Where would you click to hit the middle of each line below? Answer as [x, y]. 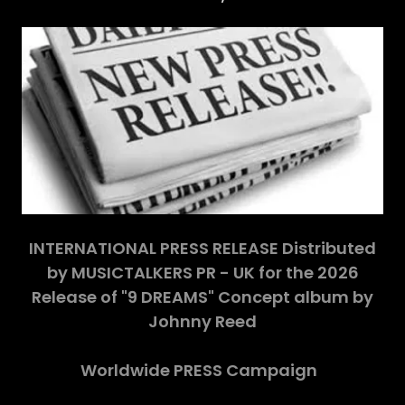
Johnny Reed [202, 322]
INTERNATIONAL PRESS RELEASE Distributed [202, 249]
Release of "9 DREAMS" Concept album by [202, 297]
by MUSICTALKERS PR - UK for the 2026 [202, 273]
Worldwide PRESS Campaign [202, 371]
